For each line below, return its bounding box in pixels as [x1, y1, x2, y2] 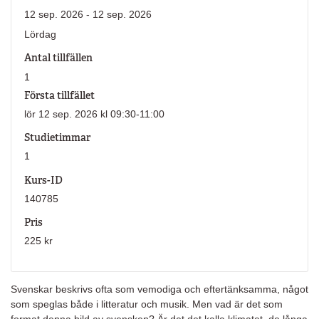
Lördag [23, 28, 56, 41]
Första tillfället [23, 88, 95, 102]
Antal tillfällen [23, 51, 93, 65]
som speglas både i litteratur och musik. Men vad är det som [11, 298, 283, 310]
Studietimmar [23, 131, 90, 145]
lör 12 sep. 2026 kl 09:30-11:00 [23, 108, 164, 120]
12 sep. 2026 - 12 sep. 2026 [23, 8, 152, 20]
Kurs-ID [23, 173, 63, 187]
